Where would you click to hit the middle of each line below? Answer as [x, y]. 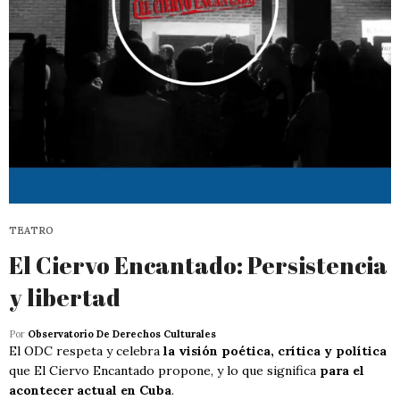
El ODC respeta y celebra [86, 351]
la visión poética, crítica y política [275, 351]
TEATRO [31, 231]
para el [342, 371]
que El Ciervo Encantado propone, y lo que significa [164, 371]
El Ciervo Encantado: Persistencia [198, 266]
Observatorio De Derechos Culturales [122, 334]
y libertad [65, 298]
